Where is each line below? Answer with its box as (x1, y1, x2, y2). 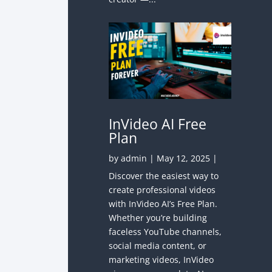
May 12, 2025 (157, 152, 211, 164)
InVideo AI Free (109, 114, 207, 134)
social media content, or (109, 239, 207, 251)
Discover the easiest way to (109, 169, 219, 182)
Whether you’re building (109, 211, 208, 223)
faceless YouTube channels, (109, 225, 222, 237)
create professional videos (109, 183, 216, 195)
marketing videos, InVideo (109, 253, 214, 265)
